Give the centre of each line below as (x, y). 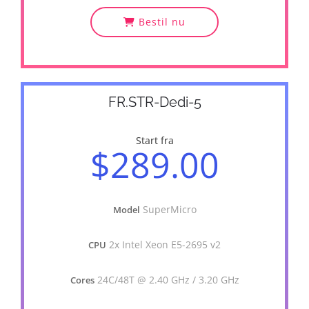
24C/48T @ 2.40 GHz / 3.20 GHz (168, 280)
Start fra (154, 140)
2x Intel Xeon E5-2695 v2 (165, 245)
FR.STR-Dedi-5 (154, 102)
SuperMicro (169, 209)
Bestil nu (160, 22)
